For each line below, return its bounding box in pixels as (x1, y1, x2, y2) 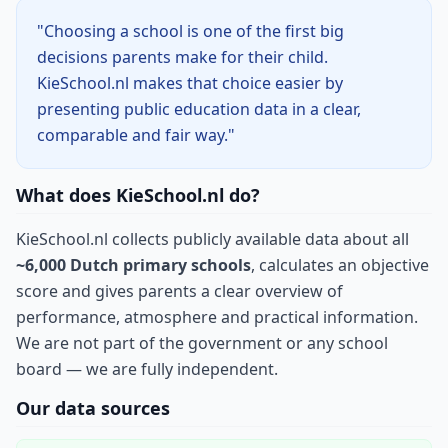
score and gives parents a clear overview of (16, 280, 343, 303)
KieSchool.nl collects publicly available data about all (16, 228, 409, 251)
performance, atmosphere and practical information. (16, 306, 418, 329)
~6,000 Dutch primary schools (16, 254, 251, 277)
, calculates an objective (251, 254, 429, 277)
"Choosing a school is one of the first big (37, 20, 344, 43)
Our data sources (16, 396, 170, 421)
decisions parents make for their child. (37, 46, 328, 69)
